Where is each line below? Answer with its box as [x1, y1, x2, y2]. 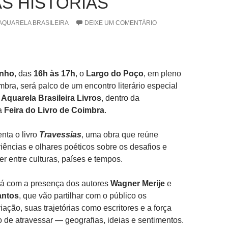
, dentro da [101, 94, 139, 102]
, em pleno [144, 69, 181, 78]
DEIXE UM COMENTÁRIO [84, 19, 157, 26]
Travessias [39, 130, 81, 139]
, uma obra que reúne [81, 130, 158, 139]
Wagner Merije [110, 179, 165, 188]
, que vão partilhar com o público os [19, 191, 147, 200]
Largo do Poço [86, 69, 144, 78]
